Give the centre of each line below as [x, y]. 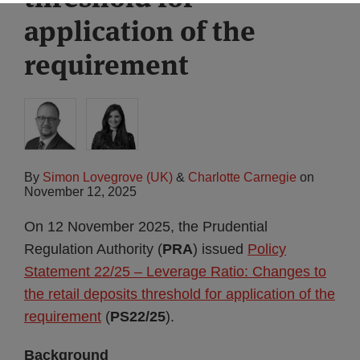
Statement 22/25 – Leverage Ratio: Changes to [175, 272]
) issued [220, 249]
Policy [267, 249]
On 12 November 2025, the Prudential [146, 227]
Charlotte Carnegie [242, 177]
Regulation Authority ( [93, 249]
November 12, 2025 [80, 192]
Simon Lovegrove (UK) [108, 177]
